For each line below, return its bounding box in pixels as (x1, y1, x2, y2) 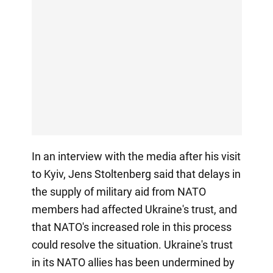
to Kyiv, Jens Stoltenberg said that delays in (31, 167, 241, 180)
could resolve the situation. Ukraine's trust (31, 238, 233, 251)
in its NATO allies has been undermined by (31, 255, 235, 269)
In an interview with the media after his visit (31, 149, 241, 163)
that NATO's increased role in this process (31, 220, 232, 233)
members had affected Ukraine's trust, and (31, 202, 237, 216)
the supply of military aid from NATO (31, 185, 206, 198)
